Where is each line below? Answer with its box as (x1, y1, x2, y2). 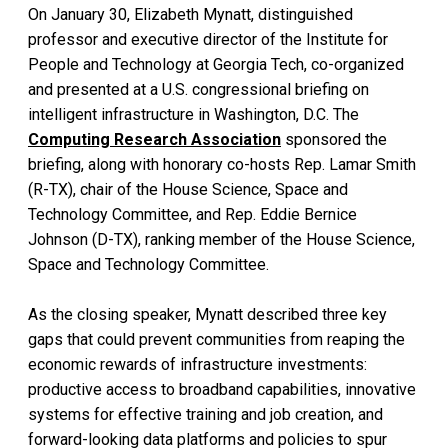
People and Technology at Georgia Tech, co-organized (28, 54, 404, 74)
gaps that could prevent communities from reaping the (28, 329, 405, 349)
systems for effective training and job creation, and (28, 404, 383, 424)
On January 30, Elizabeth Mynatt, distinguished (28, 4, 353, 24)
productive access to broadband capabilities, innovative (28, 379, 416, 399)
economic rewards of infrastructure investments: (28, 354, 367, 374)
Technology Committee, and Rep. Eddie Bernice (28, 204, 357, 224)
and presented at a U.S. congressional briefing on (28, 79, 369, 99)
